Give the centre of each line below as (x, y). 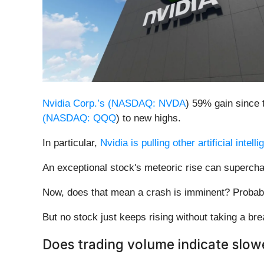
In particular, (71, 143)
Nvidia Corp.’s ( (77, 104)
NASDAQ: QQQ (81, 118)
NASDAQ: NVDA (148, 104)
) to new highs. (150, 118)
